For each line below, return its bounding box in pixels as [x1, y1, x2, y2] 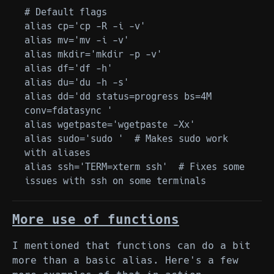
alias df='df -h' [24, 62, 113, 74]
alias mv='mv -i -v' [24, 34, 129, 46]
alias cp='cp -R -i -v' [24, 20, 146, 32]
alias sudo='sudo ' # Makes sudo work [24, 133, 228, 144]
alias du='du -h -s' [24, 76, 129, 88]
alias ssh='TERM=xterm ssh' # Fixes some [24, 161, 245, 172]
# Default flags [24, 6, 107, 18]
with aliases [24, 147, 91, 158]
